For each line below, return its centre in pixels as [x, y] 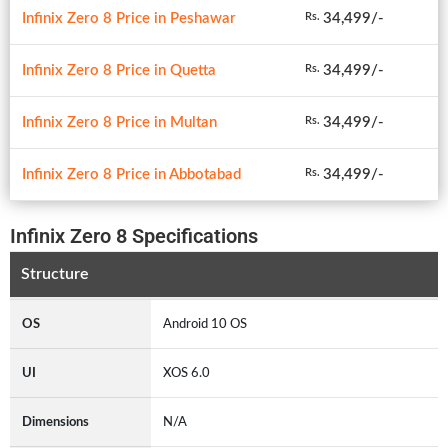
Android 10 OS [208, 323]
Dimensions [55, 421]
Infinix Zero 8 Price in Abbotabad [131, 174]
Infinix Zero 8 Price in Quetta [119, 70]
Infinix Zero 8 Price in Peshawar [129, 18]
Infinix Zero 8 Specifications [134, 235]
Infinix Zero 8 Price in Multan [119, 122]
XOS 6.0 [189, 372]
